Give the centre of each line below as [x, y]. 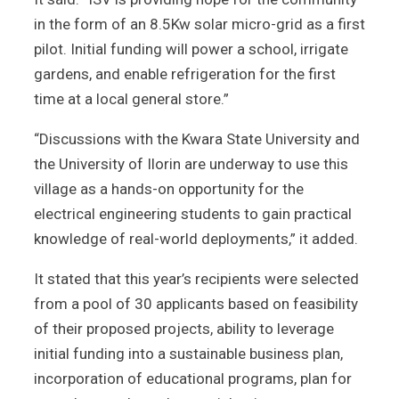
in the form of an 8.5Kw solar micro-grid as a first [199, 24]
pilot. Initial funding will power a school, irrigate [191, 49]
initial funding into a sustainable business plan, [188, 353]
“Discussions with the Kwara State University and [197, 138]
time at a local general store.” [131, 98]
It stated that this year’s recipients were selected [196, 278]
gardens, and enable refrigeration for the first [185, 73]
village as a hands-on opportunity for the [169, 188]
